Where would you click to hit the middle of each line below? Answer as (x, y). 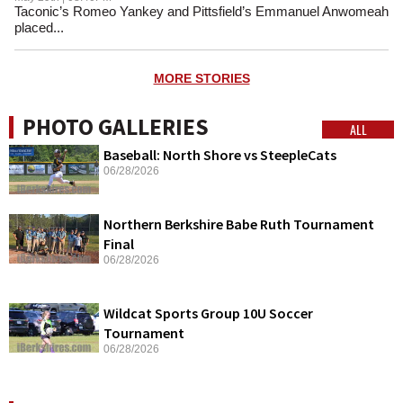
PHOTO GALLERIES (116, 127)
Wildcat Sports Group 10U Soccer (208, 313)
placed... (39, 28)
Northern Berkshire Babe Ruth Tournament (239, 224)
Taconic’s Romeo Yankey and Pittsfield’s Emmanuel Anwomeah (201, 12)
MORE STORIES (201, 79)
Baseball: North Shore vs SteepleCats (220, 155)
